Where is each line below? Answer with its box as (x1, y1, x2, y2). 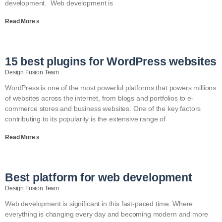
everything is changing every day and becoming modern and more (5, 210, 209, 218)
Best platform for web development (5, 171, 192, 184)
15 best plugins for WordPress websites (5, 55, 217, 68)
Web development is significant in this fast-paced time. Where (5, 200, 193, 208)
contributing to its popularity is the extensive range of (5, 115, 166, 123)
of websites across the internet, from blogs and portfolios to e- (5, 94, 194, 102)
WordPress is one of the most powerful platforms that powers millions (5, 84, 217, 92)
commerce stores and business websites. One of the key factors (5, 105, 201, 112)
